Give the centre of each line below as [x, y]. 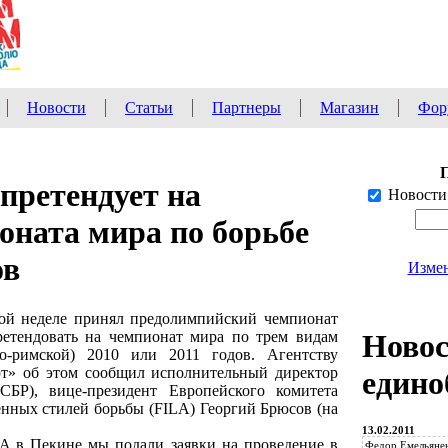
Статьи [149, 107]
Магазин [349, 107]
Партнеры [246, 107]
